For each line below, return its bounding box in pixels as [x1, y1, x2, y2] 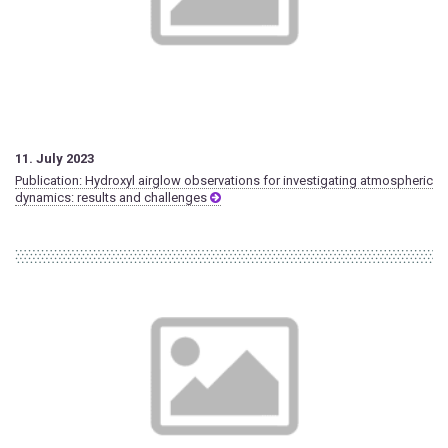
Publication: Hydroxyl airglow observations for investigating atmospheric [15, 173, 433, 189]
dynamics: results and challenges [15, 190, 210, 206]
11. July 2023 [15, 151, 94, 167]
